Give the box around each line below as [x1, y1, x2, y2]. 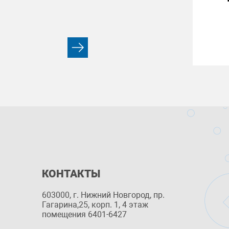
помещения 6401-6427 [42, 210, 127, 219]
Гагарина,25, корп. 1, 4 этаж [42, 200, 148, 210]
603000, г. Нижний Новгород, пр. [42, 190, 165, 200]
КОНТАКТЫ [42, 168, 100, 180]
